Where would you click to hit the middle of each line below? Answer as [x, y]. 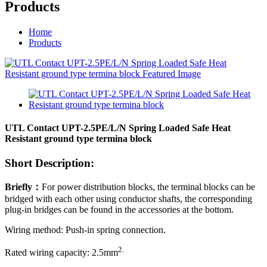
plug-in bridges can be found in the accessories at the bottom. [119, 210]
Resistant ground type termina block [78, 139]
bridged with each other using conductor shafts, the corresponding [128, 199]
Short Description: [49, 163]
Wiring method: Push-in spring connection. [85, 230]
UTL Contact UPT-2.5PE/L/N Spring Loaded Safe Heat [118, 128]
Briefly [18, 187]
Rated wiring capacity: [48, 253]
